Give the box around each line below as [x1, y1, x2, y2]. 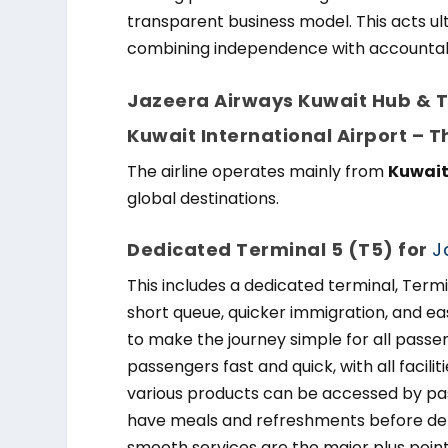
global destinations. [127, 186, 280, 210]
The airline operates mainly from [127, 159, 389, 183]
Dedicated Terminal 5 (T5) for [127, 237, 433, 263]
